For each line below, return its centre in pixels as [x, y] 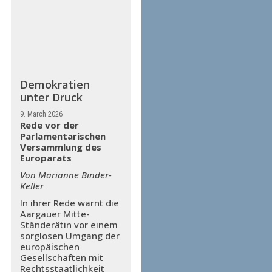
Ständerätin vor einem [69, 225]
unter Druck [51, 97]
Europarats [46, 158]
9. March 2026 [41, 114]
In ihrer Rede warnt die [69, 203]
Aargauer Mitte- [55, 214]
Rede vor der [49, 125]
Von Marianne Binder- [66, 175]
